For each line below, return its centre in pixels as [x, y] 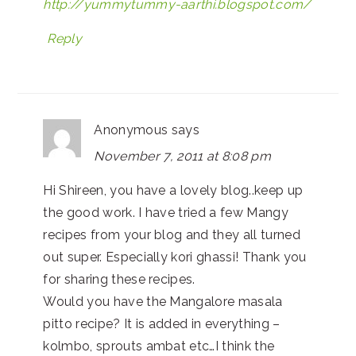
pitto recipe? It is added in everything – [162, 324]
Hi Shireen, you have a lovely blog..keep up [173, 191]
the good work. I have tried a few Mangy [166, 213]
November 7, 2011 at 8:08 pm [183, 157]
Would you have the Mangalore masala [163, 302]
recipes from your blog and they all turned [172, 235]
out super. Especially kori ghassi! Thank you [175, 257]
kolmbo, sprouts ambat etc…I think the [159, 346]
